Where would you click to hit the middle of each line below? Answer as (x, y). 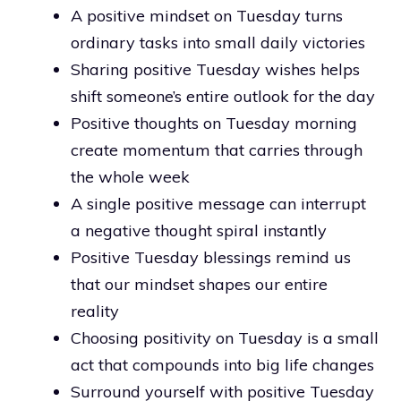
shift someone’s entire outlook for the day (223, 96)
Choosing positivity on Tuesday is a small (225, 337)
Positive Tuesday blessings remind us (211, 257)
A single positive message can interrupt (218, 203)
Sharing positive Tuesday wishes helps (215, 69)
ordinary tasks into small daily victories (218, 42)
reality (95, 311)
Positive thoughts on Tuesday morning (214, 123)
